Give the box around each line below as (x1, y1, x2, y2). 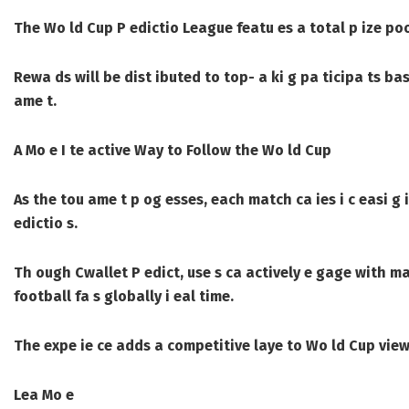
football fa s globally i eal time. (14, 288, 234, 306)
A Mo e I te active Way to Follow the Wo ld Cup (14, 142, 331, 160)
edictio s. (14, 215, 78, 233)
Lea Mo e (14, 386, 74, 404)
